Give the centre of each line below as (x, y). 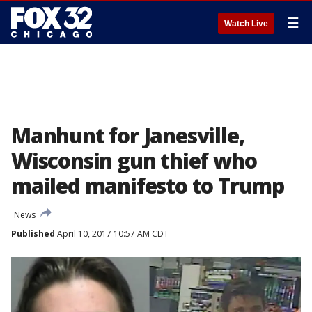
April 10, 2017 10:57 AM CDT (112, 234)
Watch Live (246, 24)
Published (33, 234)
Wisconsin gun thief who (134, 161)
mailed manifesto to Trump (148, 186)
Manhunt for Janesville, (128, 135)
